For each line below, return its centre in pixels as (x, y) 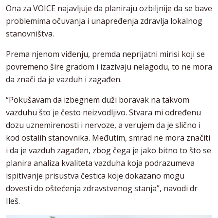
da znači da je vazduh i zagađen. (64, 80)
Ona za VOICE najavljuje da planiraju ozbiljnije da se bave (109, 9)
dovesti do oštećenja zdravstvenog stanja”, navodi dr (102, 189)
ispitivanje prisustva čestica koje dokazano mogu (95, 176)
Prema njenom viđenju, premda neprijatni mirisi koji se (105, 54)
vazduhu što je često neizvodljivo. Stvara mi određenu (103, 113)
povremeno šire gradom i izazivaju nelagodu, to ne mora (109, 67)
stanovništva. (30, 34)
